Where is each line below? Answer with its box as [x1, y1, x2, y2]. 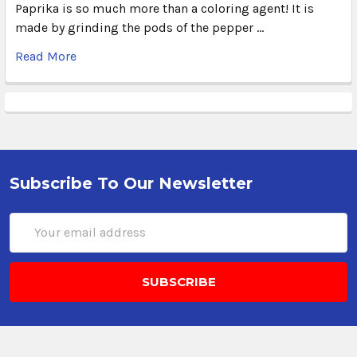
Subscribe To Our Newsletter [10, 173, 253, 193]
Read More [15, 48, 76, 64]
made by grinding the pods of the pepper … [15, 19, 264, 35]
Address [10, 233, 57, 249]
